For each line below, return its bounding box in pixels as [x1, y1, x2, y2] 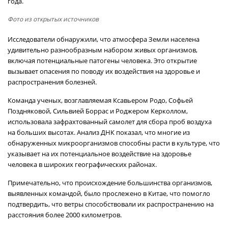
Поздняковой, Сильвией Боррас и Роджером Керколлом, [8, 106, 188, 116]
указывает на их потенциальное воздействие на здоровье [8, 149, 191, 158]
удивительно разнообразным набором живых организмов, [8, 45, 197, 54]
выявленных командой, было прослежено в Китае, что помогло [8, 189, 210, 198]
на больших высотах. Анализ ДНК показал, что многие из [8, 128, 190, 137]
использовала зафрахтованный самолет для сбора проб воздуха [8, 117, 212, 126]
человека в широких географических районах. [8, 160, 157, 169]
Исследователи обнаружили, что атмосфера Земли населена [8, 35, 199, 44]
